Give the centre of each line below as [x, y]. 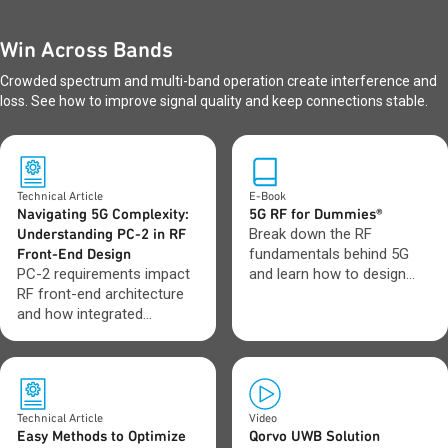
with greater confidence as [336, 294]
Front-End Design [74, 254]
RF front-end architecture [100, 294]
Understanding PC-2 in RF [101, 234]
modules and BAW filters [97, 334]
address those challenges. [103, 354]
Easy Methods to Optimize [101, 436]
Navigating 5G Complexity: [103, 214]
